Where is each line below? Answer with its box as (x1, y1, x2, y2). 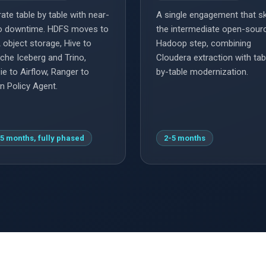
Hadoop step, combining (156, 38, 251, 49)
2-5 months (164, 134, 205, 143)
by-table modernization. (156, 66, 248, 78)
